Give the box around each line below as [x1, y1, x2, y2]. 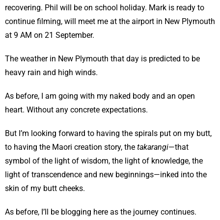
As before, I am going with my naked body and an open [5, 91, 195, 101]
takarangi [137, 142, 168, 152]
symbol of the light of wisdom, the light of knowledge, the [5, 156, 203, 165]
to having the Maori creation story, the [5, 142, 137, 152]
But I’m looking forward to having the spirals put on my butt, [5, 129, 212, 138]
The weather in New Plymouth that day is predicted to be [5, 54, 200, 63]
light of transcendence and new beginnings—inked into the [5, 170, 207, 179]
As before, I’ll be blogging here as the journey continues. [5, 207, 196, 217]
